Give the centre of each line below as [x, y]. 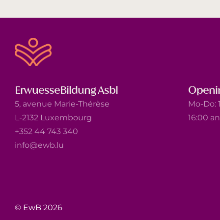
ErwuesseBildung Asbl [66, 90]
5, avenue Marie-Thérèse [62, 104]
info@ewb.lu [39, 145]
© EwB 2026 [39, 207]
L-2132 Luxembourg [53, 117]
